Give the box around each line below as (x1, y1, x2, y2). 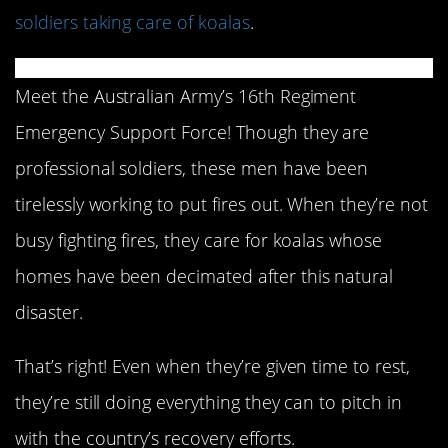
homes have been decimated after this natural (15, 263, 394, 288)
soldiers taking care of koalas (15, 9, 250, 34)
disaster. (15, 299, 83, 324)
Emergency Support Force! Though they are (15, 119, 370, 144)
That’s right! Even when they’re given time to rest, (15, 353, 410, 378)
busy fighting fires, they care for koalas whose (15, 227, 383, 252)
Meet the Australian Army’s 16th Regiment (15, 83, 357, 108)
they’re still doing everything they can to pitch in (15, 389, 402, 414)
